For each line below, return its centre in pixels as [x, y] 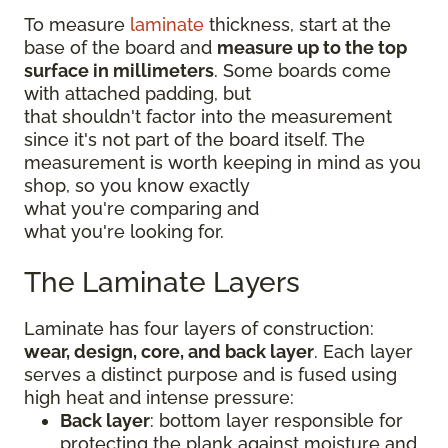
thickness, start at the [297, 24]
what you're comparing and [141, 208]
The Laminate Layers [169, 282]
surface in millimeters [119, 70]
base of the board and [120, 47]
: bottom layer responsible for [276, 420]
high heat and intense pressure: [161, 397]
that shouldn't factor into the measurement [208, 116]
